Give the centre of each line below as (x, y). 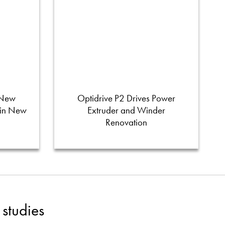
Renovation (127, 122)
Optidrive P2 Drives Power (127, 98)
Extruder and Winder (127, 110)
